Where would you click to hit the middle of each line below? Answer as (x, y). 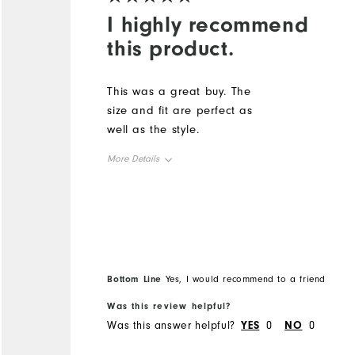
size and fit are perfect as (180, 110)
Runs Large (259, 230)
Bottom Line (134, 279)
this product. (171, 48)
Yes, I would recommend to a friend (244, 279)
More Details (134, 158)
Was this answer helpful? (171, 326)
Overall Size (140, 194)
